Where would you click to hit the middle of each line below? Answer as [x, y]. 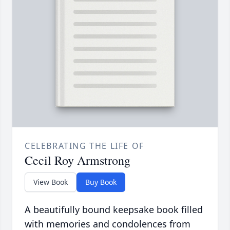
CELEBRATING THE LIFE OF [84, 146]
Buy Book [101, 182]
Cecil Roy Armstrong [78, 160]
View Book [51, 182]
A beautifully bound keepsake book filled [114, 210]
